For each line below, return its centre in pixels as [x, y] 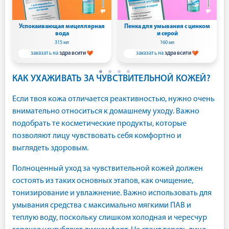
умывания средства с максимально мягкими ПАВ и [102, 205]
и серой [167, 33]
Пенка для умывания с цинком [167, 26]
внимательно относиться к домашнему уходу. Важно [106, 111]
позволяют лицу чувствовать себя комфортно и [97, 136]
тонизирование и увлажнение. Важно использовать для [112, 193]
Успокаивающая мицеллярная [62, 26]
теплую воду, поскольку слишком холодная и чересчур [110, 217]
